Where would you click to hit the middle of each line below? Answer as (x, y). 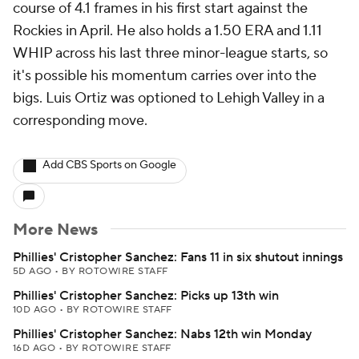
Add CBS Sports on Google (109, 165)
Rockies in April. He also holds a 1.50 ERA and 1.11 (167, 31)
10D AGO (36, 310)
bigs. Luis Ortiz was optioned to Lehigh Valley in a (169, 98)
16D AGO (36, 348)
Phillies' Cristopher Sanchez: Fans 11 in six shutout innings (178, 257)
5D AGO (34, 271)
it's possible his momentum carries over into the (165, 76)
